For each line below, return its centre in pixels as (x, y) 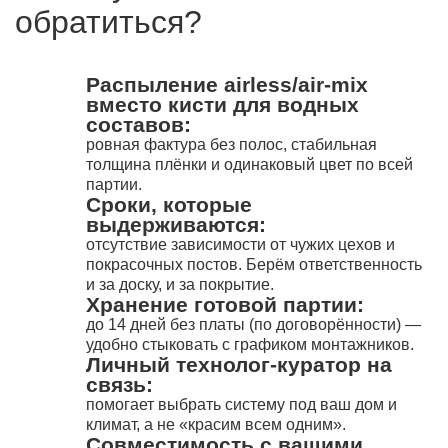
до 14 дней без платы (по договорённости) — (253, 324)
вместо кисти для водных (222, 104)
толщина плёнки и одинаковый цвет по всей (249, 164)
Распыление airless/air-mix (227, 84)
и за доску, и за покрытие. (180, 284)
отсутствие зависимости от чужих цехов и (240, 244)
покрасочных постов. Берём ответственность (254, 264)
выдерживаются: (176, 224)
